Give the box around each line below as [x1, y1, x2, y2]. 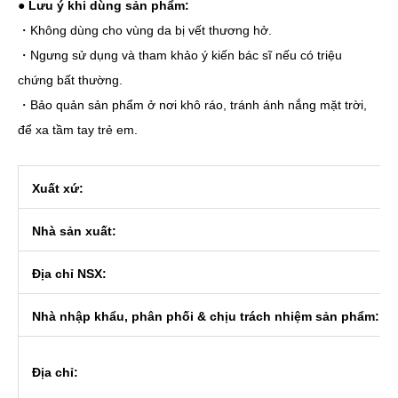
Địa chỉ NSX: [32, 267, 107, 282]
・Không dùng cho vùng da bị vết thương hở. [18, 23, 272, 38]
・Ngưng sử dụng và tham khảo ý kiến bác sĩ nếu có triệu [18, 48, 342, 63]
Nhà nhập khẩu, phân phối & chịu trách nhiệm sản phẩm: [32, 309, 379, 324]
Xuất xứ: [32, 181, 84, 196]
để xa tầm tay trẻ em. [18, 123, 138, 138]
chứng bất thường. [18, 73, 123, 88]
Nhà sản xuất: [32, 224, 116, 239]
